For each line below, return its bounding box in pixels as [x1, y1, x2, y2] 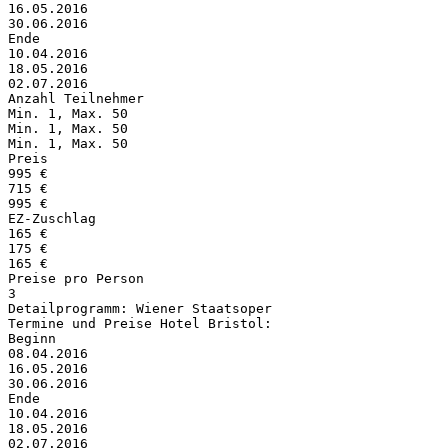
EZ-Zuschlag [8, 210, 96, 226]
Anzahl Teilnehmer [8, 90, 144, 106]
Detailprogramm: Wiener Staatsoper [8, 300, 272, 316]
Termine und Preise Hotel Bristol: [8, 315, 272, 331]
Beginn [8, 330, 56, 346]
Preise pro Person [8, 270, 144, 286]
